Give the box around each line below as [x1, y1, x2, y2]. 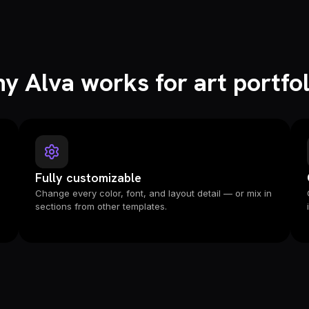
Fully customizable [34, 170, 141, 186]
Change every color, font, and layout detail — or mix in [34, 188, 272, 199]
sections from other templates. [34, 201, 167, 212]
